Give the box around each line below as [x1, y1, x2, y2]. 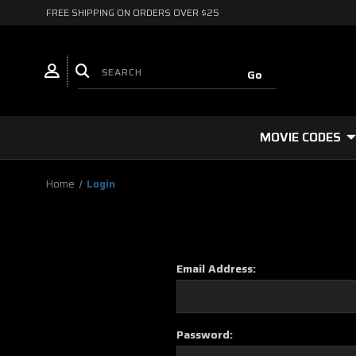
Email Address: [176, 260, 256, 277]
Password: [176, 326, 233, 343]
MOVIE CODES [260, 127, 341, 147]
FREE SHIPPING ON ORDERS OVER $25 [46, 5, 219, 20]
